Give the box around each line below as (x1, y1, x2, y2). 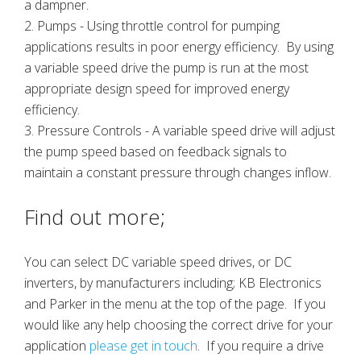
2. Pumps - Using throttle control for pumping (24, 17, 280, 35)
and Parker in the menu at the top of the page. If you (24, 295, 326, 313)
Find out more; (24, 202, 171, 232)
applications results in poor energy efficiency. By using (24, 38, 334, 56)
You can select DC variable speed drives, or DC (24, 253, 292, 272)
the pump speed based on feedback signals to (24, 143, 287, 161)
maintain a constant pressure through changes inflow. (24, 164, 334, 182)
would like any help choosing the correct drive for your (24, 316, 333, 334)
